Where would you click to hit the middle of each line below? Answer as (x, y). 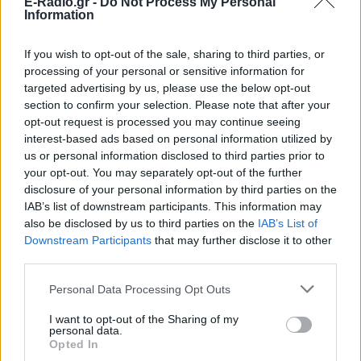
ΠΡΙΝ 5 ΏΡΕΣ (177, 339)
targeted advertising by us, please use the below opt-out (167, 88)
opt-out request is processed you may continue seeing (162, 122)
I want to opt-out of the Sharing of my (144, 319)
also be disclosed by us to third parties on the (141, 223)
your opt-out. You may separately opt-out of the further (163, 172)
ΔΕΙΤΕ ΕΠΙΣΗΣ (82, 224)
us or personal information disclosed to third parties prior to (174, 156)
